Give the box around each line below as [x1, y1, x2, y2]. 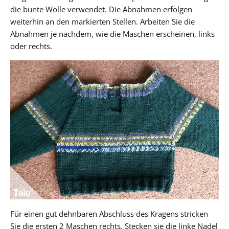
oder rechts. [10, 40, 52, 51]
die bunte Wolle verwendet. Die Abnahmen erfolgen [10, 4, 192, 14]
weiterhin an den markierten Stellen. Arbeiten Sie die [10, 16, 195, 27]
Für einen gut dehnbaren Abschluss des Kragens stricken [10, 208, 208, 219]
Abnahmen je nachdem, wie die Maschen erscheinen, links [10, 28, 215, 39]
